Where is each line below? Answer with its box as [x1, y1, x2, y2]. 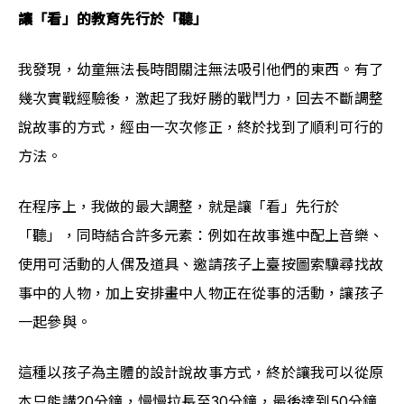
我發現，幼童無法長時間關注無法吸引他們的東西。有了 [18, 60, 384, 78]
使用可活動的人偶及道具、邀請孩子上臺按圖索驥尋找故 [18, 255, 384, 273]
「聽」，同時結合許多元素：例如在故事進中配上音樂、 [18, 226, 384, 244]
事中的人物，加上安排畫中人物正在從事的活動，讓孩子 [18, 284, 384, 302]
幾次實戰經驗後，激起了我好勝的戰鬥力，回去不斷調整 [18, 89, 384, 107]
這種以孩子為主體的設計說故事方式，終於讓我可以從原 [18, 363, 384, 381]
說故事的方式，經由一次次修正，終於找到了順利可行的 [18, 118, 384, 136]
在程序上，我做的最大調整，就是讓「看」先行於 [18, 197, 340, 216]
